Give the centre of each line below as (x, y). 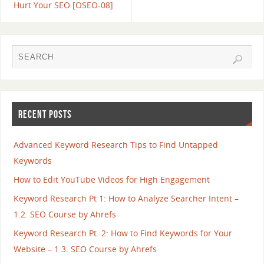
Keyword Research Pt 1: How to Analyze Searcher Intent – (126, 199)
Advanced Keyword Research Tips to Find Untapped (115, 145)
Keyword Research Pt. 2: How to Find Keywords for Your (123, 233)
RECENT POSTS (45, 114)
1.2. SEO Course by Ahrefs (65, 214)
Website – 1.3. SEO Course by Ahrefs (85, 249)
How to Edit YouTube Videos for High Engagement (111, 180)
